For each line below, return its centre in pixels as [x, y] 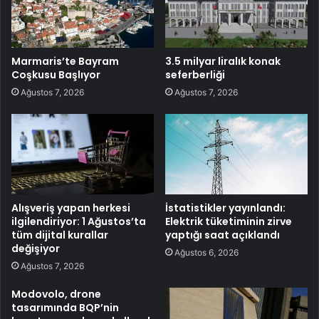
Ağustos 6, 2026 [206, 252]
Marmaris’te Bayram [65, 61]
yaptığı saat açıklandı [223, 235]
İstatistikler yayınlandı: [225, 208]
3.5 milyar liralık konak [223, 61]
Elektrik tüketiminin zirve [229, 221]
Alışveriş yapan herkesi [71, 208]
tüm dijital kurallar [60, 235]
